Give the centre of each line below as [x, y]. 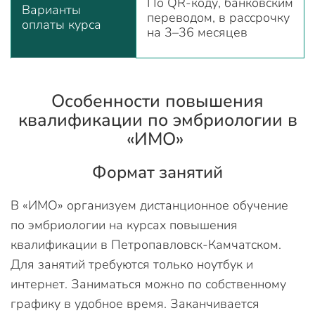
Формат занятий [157, 172]
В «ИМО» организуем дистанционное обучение [149, 205]
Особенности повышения [157, 101]
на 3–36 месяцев [197, 32]
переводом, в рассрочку [218, 17]
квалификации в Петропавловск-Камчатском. [146, 244]
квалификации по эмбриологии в [157, 120]
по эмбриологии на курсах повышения [124, 225]
